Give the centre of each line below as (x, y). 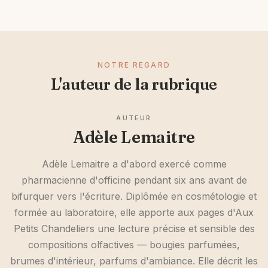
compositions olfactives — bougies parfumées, (134, 245)
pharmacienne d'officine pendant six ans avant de (134, 180)
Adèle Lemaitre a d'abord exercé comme (134, 164)
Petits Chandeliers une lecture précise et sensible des (134, 229)
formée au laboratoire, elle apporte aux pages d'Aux (134, 213)
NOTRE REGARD (134, 65)
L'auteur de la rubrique (134, 85)
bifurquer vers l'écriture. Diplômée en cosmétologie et (134, 197)
